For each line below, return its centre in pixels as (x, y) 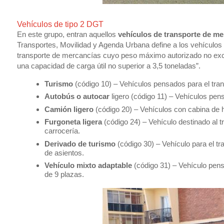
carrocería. (62, 131)
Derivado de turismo (80, 143)
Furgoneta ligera (73, 122)
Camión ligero (69, 109)
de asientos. (64, 152)
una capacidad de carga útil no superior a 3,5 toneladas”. (108, 65)
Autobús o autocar (77, 96)
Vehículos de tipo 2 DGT (60, 24)
